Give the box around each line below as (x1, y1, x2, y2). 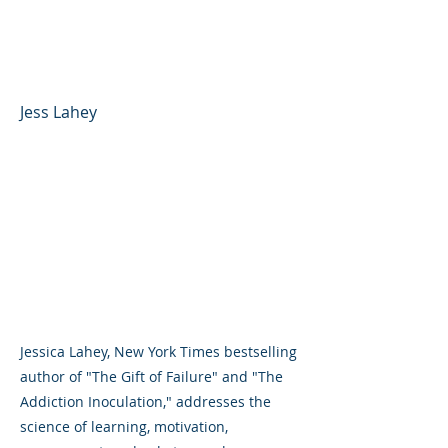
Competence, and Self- (20, 17, 276, 47)
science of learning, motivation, (20, 416, 228, 436)
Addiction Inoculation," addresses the (20, 391, 271, 411)
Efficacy (20, 50, 105, 80)
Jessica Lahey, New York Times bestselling (20, 341, 297, 361)
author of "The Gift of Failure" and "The (20, 366, 283, 386)
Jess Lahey (20, 100, 97, 123)
